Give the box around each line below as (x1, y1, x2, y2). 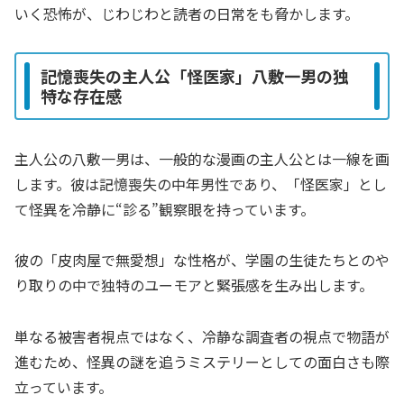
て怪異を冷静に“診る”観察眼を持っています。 (14, 197, 315, 220)
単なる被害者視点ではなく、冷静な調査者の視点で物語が (14, 326, 390, 348)
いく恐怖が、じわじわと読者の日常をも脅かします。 (14, 2, 359, 24)
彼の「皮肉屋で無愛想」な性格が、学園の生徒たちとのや (14, 249, 390, 271)
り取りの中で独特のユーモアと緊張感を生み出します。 (14, 274, 373, 297)
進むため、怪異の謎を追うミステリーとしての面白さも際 (14, 351, 390, 373)
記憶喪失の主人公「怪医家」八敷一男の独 (41, 64, 349, 88)
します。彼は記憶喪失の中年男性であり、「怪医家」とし (14, 172, 387, 195)
